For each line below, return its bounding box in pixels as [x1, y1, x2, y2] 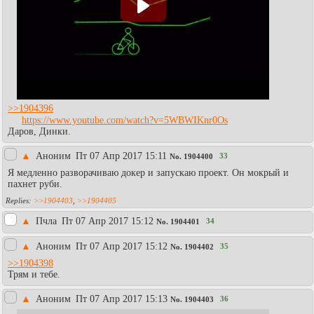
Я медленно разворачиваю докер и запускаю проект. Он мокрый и [8, 167, 289, 178]
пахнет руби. [8, 178, 62, 189]
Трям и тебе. [8, 268, 60, 280]
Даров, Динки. [8, 125, 71, 137]
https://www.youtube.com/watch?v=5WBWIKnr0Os [22, 114, 228, 125]
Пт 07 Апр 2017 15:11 [76, 150, 167, 161]
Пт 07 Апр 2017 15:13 [76, 293, 168, 304]
